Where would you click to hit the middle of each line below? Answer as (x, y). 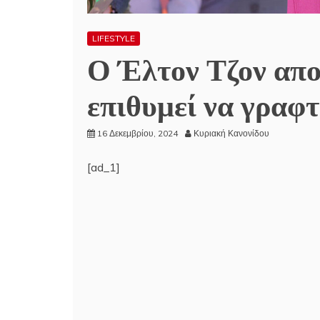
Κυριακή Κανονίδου (231, 134)
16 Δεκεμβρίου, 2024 (137, 134)
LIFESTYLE (114, 39)
